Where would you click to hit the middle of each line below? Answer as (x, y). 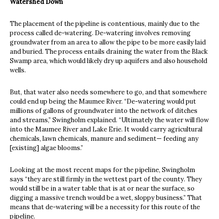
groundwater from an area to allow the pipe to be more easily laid (108, 42)
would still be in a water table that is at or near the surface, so (102, 188)
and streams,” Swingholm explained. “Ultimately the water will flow (109, 120)
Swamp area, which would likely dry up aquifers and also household (109, 61)
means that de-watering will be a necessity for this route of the (105, 207)
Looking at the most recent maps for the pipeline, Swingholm (102, 170)
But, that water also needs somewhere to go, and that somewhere (108, 92)
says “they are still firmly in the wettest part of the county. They (106, 179)
